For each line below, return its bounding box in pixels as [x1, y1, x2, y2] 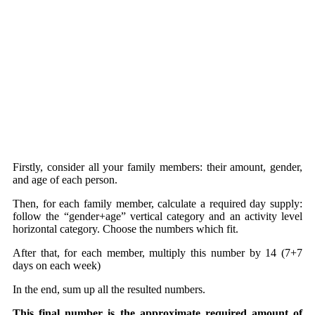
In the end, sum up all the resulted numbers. [13, 283, 205, 296]
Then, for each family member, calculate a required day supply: [13, 198, 302, 210]
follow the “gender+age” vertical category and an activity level [13, 210, 302, 223]
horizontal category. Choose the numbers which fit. [13, 223, 238, 236]
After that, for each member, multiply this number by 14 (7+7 [13, 247, 302, 259]
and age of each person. [13, 174, 117, 186]
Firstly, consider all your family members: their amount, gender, [13, 161, 302, 174]
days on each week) [13, 259, 101, 272]
